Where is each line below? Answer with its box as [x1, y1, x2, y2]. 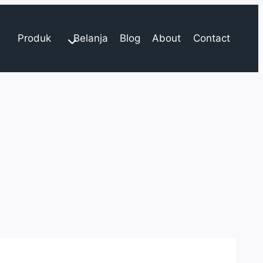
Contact [193, 32, 230, 44]
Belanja [73, 32, 108, 44]
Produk [18, 32, 52, 44]
